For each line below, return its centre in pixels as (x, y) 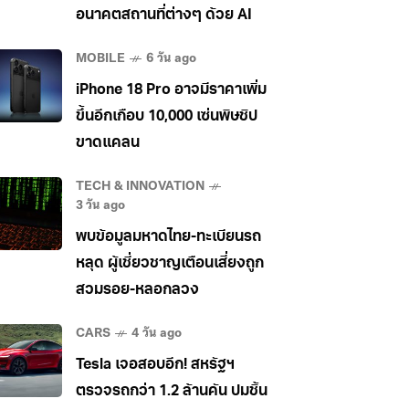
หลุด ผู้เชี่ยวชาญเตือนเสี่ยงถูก (170, 264)
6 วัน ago (171, 59)
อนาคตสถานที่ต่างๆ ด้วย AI (164, 16)
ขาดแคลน (108, 143)
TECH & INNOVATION (140, 187)
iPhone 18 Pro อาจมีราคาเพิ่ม (171, 90)
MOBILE (100, 59)
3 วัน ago (100, 206)
